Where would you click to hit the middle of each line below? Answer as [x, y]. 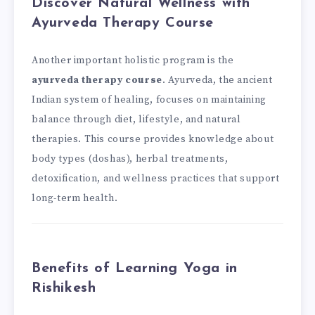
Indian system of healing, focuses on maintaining [149, 100]
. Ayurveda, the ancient [217, 81]
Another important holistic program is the [133, 61]
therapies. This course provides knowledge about [153, 140]
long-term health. [75, 199]
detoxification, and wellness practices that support [156, 179]
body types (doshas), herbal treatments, [130, 159]
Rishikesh [64, 288]
